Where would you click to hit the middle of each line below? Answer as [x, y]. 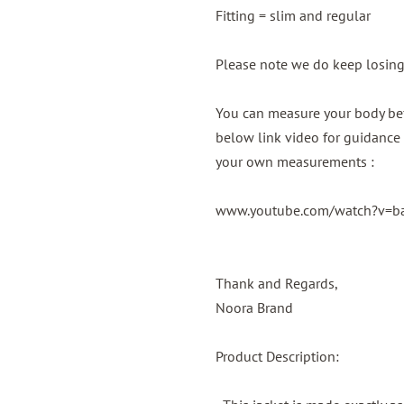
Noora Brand [254, 308]
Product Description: [277, 356]
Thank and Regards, [277, 283]
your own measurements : [295, 161]
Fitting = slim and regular [293, 15]
